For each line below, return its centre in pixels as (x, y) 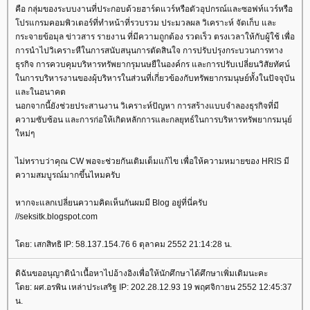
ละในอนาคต (40, 92)
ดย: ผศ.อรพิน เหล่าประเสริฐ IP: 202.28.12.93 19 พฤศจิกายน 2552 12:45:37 (154, 288)
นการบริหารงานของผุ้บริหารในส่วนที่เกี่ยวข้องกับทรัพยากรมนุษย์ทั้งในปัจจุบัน (155, 79)
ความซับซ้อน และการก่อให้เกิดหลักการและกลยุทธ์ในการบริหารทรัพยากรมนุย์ (154, 120)
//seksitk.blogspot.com (56, 217)
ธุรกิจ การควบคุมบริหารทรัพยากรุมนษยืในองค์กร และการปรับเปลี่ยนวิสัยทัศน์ (153, 65)
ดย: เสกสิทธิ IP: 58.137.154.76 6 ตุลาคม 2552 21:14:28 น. (124, 245)
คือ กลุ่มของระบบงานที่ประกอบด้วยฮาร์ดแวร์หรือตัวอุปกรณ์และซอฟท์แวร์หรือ (154, 9)
